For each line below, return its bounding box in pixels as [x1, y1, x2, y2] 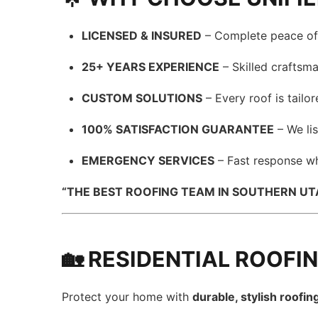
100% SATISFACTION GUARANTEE [82, 122, 275, 136]
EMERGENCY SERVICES [82, 153, 215, 168]
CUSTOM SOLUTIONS [82, 91, 203, 105]
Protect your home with [62, 290, 193, 304]
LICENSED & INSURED [82, 28, 202, 43]
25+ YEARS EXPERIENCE [82, 60, 220, 74]
